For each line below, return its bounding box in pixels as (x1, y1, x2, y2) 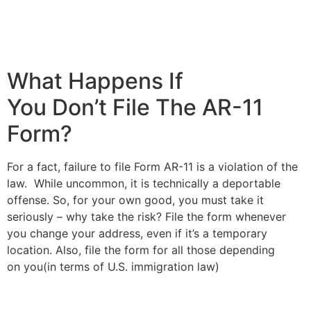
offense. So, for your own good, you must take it (7, 192, 264, 207)
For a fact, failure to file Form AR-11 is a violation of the (7, 159, 298, 174)
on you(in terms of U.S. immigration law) (7, 259, 223, 274)
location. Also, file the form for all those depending (7, 242, 275, 257)
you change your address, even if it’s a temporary (7, 226, 267, 240)
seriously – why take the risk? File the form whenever (7, 209, 286, 224)
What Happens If (7, 67, 183, 94)
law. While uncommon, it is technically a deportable (7, 176, 280, 190)
